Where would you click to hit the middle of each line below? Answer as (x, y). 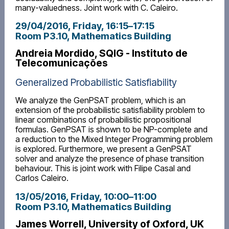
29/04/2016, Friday (58, 26)
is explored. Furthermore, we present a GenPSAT (103, 149)
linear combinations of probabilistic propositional (103, 120)
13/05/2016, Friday (57, 196)
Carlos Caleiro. (42, 178)
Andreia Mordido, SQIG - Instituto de (101, 53)
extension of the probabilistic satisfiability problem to (110, 110)
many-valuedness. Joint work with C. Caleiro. (96, 7)
